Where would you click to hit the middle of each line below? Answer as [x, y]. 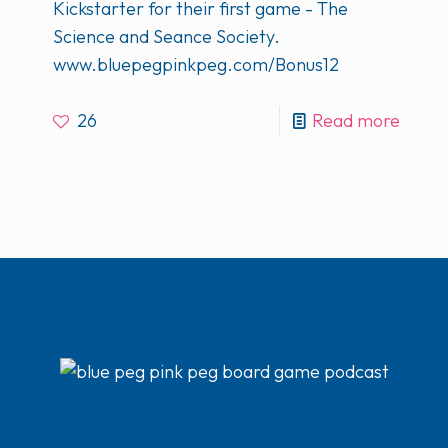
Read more [356, 120]
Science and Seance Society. [166, 36]
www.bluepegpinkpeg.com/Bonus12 [196, 64]
